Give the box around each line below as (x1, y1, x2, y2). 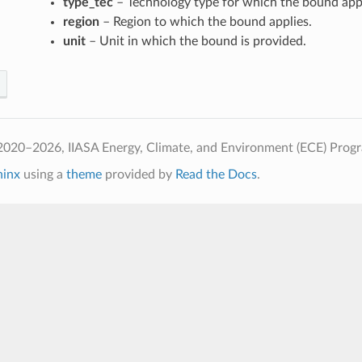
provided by (101, 167, 175, 181)
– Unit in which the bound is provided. (85, 34, 306, 48)
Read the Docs (175, 167, 257, 181)
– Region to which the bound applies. (99, 15, 312, 28)
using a (19, 167, 66, 181)
